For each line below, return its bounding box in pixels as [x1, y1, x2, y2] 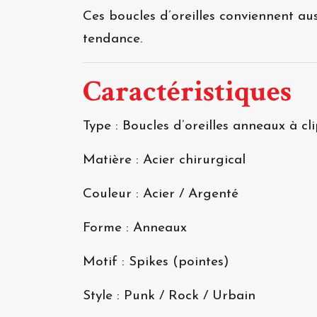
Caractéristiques [83, 72, 292, 111]
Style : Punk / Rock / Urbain [83, 289, 255, 303]
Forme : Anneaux [83, 221, 187, 235]
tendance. [83, 33, 142, 46]
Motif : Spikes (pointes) [83, 255, 229, 269]
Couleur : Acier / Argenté [83, 188, 238, 201]
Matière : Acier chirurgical [83, 154, 246, 167]
